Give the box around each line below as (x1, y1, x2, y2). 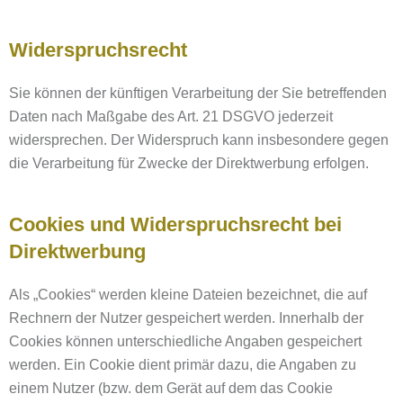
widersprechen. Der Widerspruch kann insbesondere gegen (9, 132, 389, 148)
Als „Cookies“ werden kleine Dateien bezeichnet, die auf (9, 287, 367, 302)
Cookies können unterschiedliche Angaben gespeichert (9, 334, 362, 349)
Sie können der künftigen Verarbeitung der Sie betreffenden (9, 85, 387, 101)
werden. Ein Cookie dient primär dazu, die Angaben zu (9, 357, 356, 372)
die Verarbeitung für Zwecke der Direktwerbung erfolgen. (9, 156, 369, 171)
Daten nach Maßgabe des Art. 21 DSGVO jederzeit (9, 109, 333, 124)
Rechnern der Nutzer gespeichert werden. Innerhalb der (9, 310, 363, 326)
